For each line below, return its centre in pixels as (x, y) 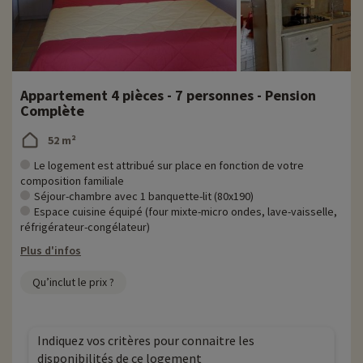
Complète (52, 111)
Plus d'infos (51, 251)
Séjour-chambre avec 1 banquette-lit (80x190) (144, 196)
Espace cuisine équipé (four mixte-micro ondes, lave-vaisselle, (186, 212)
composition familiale (72, 181)
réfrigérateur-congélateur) (85, 227)
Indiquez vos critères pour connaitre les (146, 341)
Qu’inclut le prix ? (73, 282)
